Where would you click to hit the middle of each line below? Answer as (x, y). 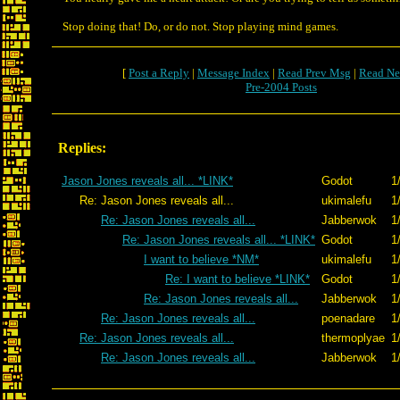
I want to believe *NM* (201, 259)
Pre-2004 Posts (281, 87)
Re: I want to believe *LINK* (237, 279)
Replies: (82, 148)
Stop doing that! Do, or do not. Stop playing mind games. (200, 26)
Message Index (233, 73)
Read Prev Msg (314, 73)
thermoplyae (353, 338)
